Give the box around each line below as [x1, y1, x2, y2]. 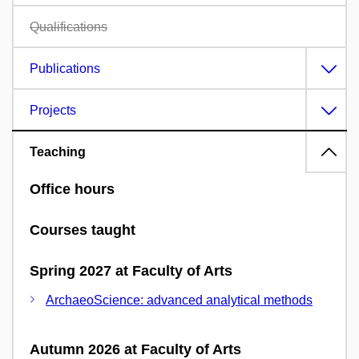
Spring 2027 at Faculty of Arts [30, 263, 232, 279]
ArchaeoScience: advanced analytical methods [46, 292, 313, 307]
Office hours [30, 181, 115, 197]
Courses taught [30, 222, 135, 238]
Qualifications [30, 20, 107, 34]
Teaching [30, 145, 86, 159]
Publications [30, 62, 100, 75]
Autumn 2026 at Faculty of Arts [30, 341, 241, 357]
